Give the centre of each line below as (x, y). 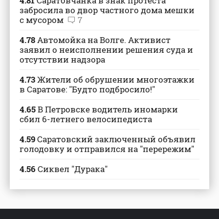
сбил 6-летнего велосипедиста (86, 119)
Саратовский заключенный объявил (115, 139)
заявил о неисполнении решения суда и (106, 49)
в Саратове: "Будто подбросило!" (87, 89)
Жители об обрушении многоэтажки (115, 79)
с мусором (43, 20)
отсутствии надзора (62, 59)
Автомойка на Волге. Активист (103, 40)
